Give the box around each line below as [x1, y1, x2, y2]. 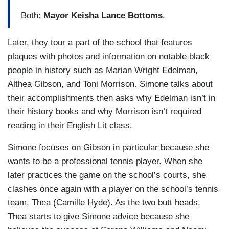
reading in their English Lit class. [8, 120, 132, 130]
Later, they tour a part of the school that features [8, 37, 192, 48]
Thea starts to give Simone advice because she [8, 211, 189, 221]
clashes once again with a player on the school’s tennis [8, 184, 218, 194]
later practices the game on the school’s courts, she [8, 170, 206, 180]
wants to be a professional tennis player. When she [8, 156, 202, 166]
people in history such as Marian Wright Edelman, [8, 65, 198, 75]
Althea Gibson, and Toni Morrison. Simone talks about [8, 79, 213, 89]
